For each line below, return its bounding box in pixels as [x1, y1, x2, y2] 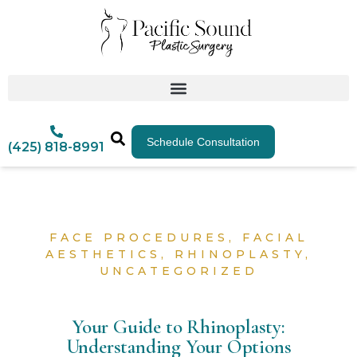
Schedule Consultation [147, 135, 260, 148]
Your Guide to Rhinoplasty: [72, 315, 285, 339]
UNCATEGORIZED [99, 263, 258, 278]
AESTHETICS [45, 246, 161, 261]
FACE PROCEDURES [49, 229, 229, 245]
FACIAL [241, 229, 308, 245]
